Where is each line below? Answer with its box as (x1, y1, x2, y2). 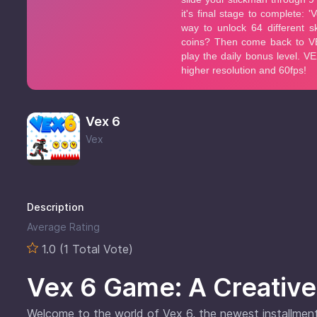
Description (27, 200, 83, 213)
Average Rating (27, 220, 100, 233)
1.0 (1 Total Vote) (38, 241, 133, 256)
